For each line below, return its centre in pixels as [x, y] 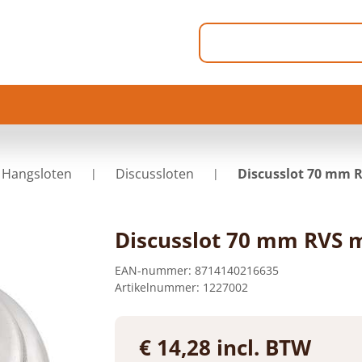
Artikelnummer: [157, 287]
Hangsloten [37, 174]
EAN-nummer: [153, 270]
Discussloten [155, 174]
